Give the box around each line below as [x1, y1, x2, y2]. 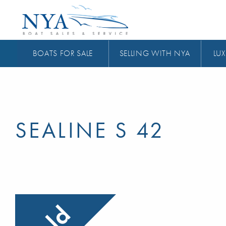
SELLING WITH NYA [119, 48, 191, 59]
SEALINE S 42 [15, 116, 165, 144]
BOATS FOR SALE [32, 48, 93, 59]
